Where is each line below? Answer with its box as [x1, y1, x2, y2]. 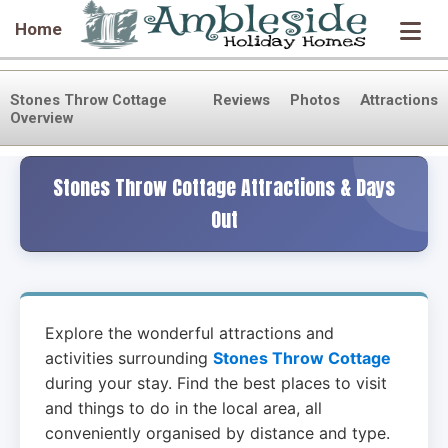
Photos [290, 91, 340, 109]
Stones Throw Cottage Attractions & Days [53, 172, 395, 203]
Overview [10, 109, 73, 127]
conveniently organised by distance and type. [45, 423, 390, 443]
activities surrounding [45, 348, 213, 368]
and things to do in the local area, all [45, 398, 322, 418]
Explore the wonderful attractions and [45, 323, 334, 343]
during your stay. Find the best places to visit [45, 373, 387, 393]
